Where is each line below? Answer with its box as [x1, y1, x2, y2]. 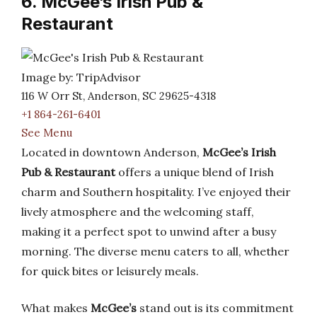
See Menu [21, 126, 72, 139]
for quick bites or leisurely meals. [21, 264, 199, 278]
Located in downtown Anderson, [21, 145, 202, 159]
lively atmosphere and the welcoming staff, [21, 204, 254, 219]
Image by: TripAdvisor [21, 70, 141, 84]
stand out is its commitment [137, 301, 294, 315]
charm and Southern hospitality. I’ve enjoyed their [21, 185, 291, 199]
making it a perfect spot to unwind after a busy [21, 224, 276, 238]
